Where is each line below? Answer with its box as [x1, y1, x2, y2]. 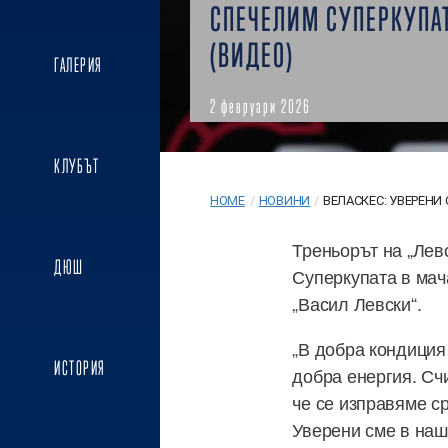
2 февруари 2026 [210, 95, 311, 117]
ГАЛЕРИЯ [54, 53, 103, 76]
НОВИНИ [258, 193, 311, 208]
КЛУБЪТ [54, 154, 100, 177]
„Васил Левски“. [292, 290, 422, 316]
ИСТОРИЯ [54, 357, 106, 380]
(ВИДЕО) [210, 35, 294, 74]
